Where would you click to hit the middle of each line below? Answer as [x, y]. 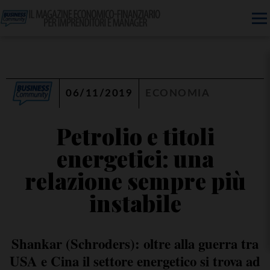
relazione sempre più [135, 181]
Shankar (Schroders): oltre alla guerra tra [135, 244]
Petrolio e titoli [135, 136]
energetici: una [135, 158]
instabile [135, 203]
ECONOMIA [177, 93]
